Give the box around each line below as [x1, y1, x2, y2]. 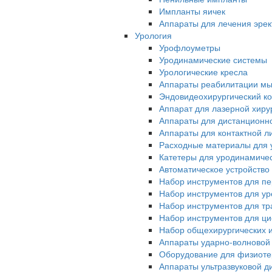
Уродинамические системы [159, 53, 267, 66]
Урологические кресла [159, 66, 248, 78]
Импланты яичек [159, 5, 225, 18]
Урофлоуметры [159, 41, 220, 54]
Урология [135, 29, 172, 42]
